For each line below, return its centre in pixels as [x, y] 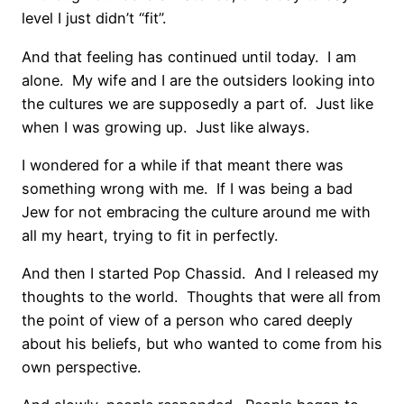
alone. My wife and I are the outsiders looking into [198, 80]
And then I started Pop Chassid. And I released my [200, 274]
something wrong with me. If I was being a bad [187, 188]
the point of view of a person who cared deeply [187, 321]
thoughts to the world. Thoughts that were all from [201, 297]
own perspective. [81, 367]
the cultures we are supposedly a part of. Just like [197, 103]
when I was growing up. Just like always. [165, 127]
